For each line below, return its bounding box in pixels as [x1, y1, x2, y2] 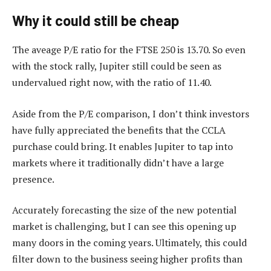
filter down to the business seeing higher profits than [12, 252, 243, 266]
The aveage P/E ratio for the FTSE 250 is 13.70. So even [12, 43, 246, 57]
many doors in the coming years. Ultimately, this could [12, 236, 247, 250]
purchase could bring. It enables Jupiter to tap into [12, 139, 233, 153]
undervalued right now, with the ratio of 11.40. [12, 76, 212, 90]
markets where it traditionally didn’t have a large [12, 155, 224, 169]
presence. [12, 172, 54, 186]
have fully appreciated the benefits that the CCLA [12, 123, 226, 137]
